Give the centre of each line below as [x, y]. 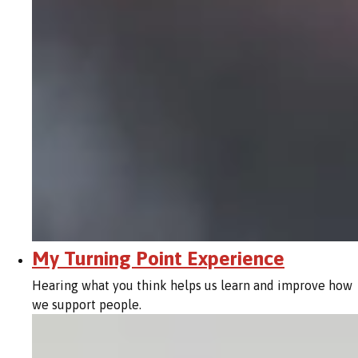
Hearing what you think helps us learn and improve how [192, 286]
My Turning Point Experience [158, 258]
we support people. [87, 305]
